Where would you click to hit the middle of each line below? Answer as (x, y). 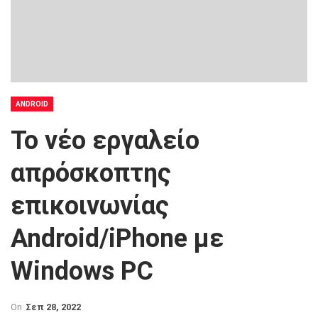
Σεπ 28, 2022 (53, 307)
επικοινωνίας (90, 206)
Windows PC (82, 271)
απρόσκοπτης (91, 173)
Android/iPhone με (117, 238)
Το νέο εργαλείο (105, 141)
